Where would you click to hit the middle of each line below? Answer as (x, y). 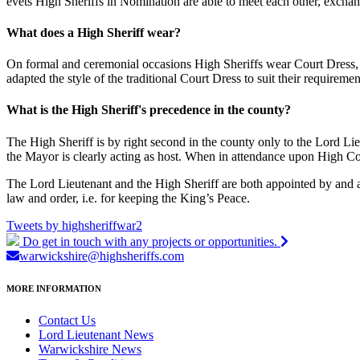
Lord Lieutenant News (96, 334)
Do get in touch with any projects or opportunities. (151, 241)
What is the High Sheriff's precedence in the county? (149, 110)
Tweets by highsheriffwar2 (74, 225)
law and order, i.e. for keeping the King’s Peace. (128, 198)
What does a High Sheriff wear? (94, 32)
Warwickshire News (90, 349)
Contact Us (67, 320)
